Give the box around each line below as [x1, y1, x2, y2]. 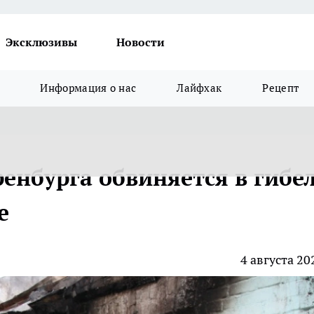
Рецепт [262, 81, 299, 95]
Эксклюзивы [6, 35, 77, 49]
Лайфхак [177, 81, 222, 95]
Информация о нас [40, 81, 137, 95]
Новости [116, 35, 165, 49]
